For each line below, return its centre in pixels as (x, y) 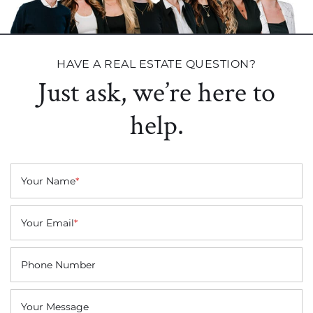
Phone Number (58, 264)
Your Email (48, 223)
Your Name (48, 181)
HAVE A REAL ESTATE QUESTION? (156, 63)
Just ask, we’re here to (156, 90)
